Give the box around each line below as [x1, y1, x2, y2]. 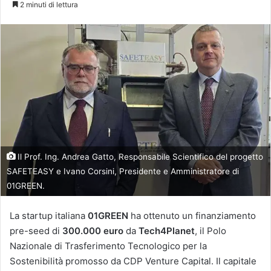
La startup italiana [10, 209, 88, 221]
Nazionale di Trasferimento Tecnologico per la [10, 240, 207, 252]
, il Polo [195, 224, 226, 237]
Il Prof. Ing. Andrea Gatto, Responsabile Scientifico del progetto [15, 151, 263, 162]
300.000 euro [62, 224, 123, 237]
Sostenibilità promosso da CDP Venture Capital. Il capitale [10, 255, 256, 267]
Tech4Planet [139, 224, 195, 237]
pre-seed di [10, 224, 62, 237]
